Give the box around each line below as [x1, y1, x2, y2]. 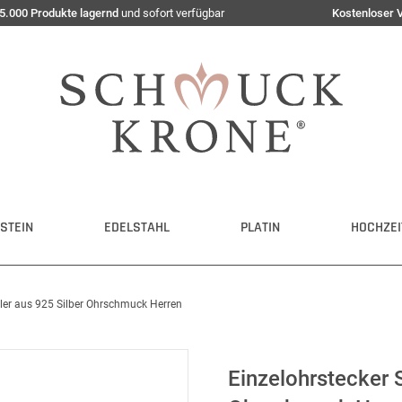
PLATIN [240, 218, 280, 237]
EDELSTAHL [104, 218, 170, 237]
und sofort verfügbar [118, 6, 224, 20]
